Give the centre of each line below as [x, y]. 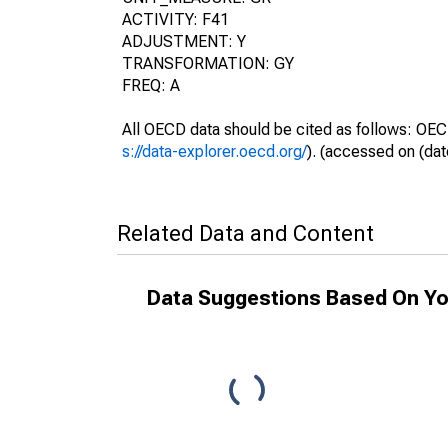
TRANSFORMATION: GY [208, 63]
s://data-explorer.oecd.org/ [214, 151]
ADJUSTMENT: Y [184, 41]
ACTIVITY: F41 [175, 19]
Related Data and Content [245, 233]
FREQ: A [151, 85]
